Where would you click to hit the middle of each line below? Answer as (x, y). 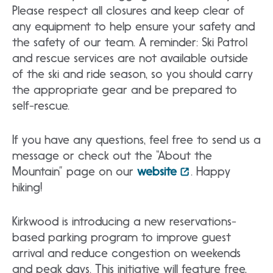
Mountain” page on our (75, 172)
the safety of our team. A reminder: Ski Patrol (130, 42)
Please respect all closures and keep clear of (128, 11)
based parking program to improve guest (122, 237)
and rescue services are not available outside (130, 58)
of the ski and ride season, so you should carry (133, 74)
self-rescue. (41, 106)
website (157, 172)
